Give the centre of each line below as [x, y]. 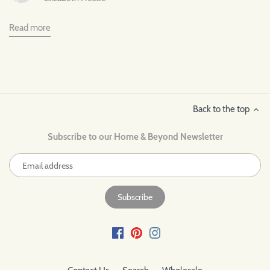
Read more [30, 28]
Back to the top [221, 109]
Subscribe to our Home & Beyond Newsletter [135, 137]
